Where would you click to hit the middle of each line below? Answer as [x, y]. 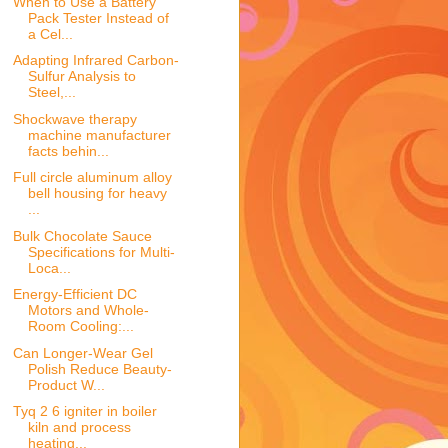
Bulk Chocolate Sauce [82, 235]
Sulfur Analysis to [81, 76]
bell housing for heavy [97, 193]
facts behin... [68, 150]
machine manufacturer [99, 134]
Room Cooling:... [80, 326]
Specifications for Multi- [101, 251]
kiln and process [79, 427]
